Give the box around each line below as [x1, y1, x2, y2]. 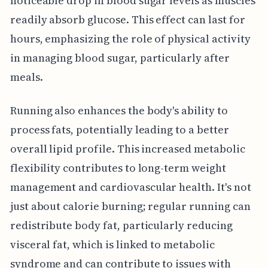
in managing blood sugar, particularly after [10, 50, 230, 65]
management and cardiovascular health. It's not [10, 179, 251, 194]
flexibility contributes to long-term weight [10, 160, 226, 175]
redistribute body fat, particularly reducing [10, 217, 233, 233]
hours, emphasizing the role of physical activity [10, 31, 251, 46]
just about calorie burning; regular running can [10, 198, 251, 214]
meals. [10, 69, 43, 84]
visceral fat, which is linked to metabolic [10, 236, 215, 252]
